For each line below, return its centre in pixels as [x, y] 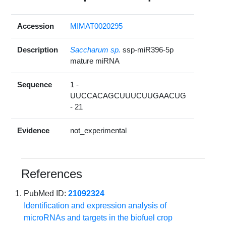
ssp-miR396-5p [148, 50]
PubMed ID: [46, 194]
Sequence [35, 85]
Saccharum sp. [96, 50]
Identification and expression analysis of [95, 206]
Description [38, 50]
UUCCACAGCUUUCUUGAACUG [128, 96]
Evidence [34, 131]
